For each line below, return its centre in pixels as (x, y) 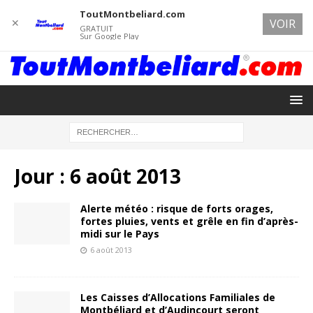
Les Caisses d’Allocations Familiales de (178, 297)
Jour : (42, 176)
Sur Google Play (109, 36)
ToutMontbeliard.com (132, 14)
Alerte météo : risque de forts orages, (177, 208)
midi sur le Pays (120, 233)
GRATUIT (96, 28)
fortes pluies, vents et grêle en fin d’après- (189, 221)
